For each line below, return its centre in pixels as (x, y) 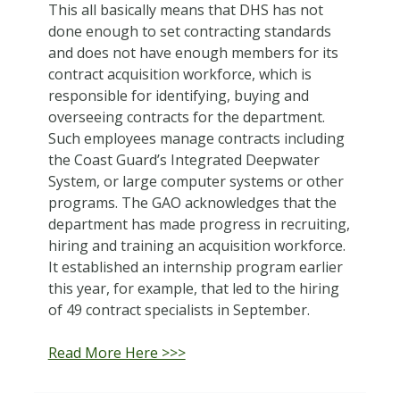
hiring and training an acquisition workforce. (196, 245)
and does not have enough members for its (193, 52)
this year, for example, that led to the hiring (193, 288)
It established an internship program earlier (195, 267)
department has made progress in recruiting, (199, 224)
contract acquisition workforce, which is (179, 74)
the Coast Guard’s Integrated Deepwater (183, 159)
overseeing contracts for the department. (186, 117)
